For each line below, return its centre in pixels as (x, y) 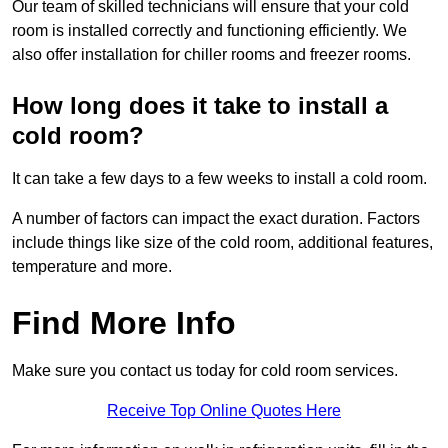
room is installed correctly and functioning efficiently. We (209, 31)
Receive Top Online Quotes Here (224, 411)
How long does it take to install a (200, 106)
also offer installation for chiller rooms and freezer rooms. (211, 55)
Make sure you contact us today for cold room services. (205, 371)
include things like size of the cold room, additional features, (222, 243)
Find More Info (124, 323)
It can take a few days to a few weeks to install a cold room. (219, 179)
